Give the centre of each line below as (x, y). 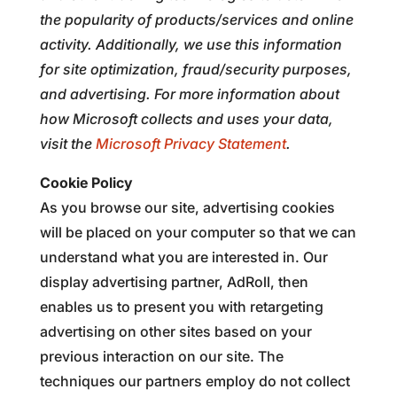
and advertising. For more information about (189, 94)
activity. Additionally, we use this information (191, 44)
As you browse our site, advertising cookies (187, 207)
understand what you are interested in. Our (183, 257)
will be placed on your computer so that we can (198, 232)
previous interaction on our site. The (161, 356)
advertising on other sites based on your (175, 331)
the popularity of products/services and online (196, 19)
